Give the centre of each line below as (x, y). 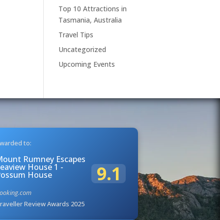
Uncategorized (82, 49)
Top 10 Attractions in (93, 8)
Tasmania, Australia (90, 20)
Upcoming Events (87, 64)
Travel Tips (76, 34)
